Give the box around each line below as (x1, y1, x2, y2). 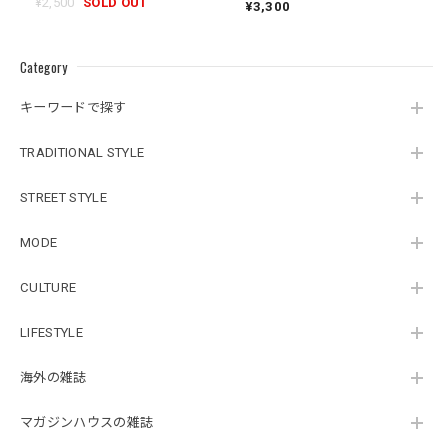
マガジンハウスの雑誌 (20, 415, 154, 431)
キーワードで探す (20, 100, 127, 116)
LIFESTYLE (20, 325, 83, 341)
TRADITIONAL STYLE (20, 145, 145, 161)
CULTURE (20, 280, 77, 296)
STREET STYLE (20, 190, 107, 206)
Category (20, 56, 68, 77)
